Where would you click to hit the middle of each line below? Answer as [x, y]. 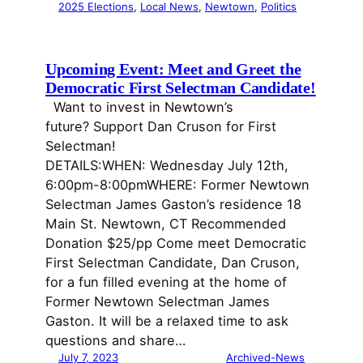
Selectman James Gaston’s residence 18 [173, 204]
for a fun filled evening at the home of [166, 282]
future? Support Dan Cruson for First [161, 126]
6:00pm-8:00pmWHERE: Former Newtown [177, 184]
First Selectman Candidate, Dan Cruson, [173, 262]
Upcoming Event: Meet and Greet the [173, 68]
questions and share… [115, 340]
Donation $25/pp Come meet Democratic [176, 243]
